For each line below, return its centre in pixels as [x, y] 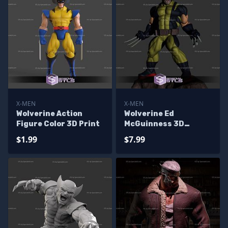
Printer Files [149, 134]
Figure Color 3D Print [58, 124]
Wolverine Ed [149, 114]
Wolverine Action [49, 114]
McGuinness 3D [154, 124]
